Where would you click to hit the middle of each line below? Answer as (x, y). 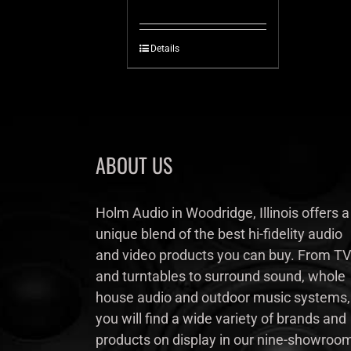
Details (165, 49)
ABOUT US (134, 165)
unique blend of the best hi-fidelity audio (219, 234)
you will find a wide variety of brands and (221, 319)
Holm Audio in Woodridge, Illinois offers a (223, 213)
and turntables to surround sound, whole (221, 277)
